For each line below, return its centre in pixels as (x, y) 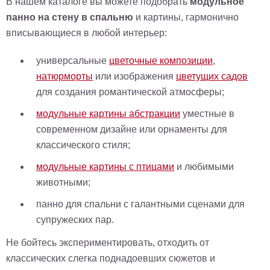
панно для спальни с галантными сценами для (140, 204)
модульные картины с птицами (105, 167)
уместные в (207, 114)
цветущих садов (212, 76)
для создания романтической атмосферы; (130, 92)
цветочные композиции (161, 61)
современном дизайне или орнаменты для (132, 129)
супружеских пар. (75, 220)
